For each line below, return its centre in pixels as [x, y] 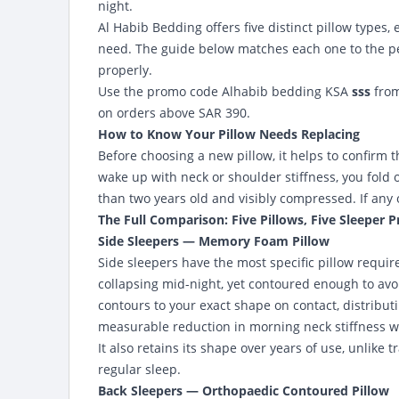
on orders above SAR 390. [174, 113]
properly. [125, 70]
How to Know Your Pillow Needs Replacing [229, 134]
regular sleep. [139, 369]
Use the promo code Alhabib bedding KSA [225, 91]
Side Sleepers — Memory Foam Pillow [214, 241]
